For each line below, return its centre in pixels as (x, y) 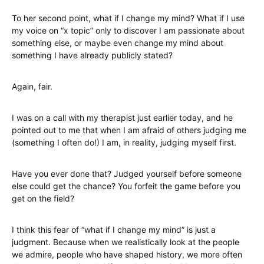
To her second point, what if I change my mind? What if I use (128, 18)
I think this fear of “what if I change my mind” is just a (114, 230)
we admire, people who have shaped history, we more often (127, 254)
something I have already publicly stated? (92, 55)
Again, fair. (32, 86)
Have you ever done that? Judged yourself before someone (127, 174)
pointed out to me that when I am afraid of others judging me (129, 130)
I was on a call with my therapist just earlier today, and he (122, 118)
